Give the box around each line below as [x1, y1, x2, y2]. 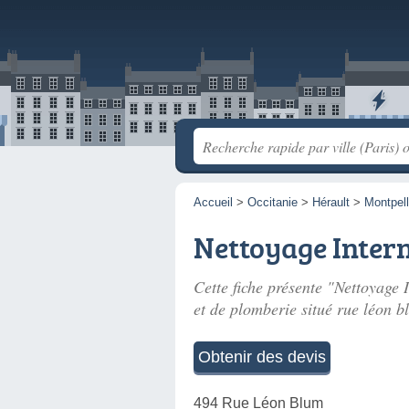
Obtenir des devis [198, 348, 326, 366]
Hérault [312, 195, 350, 209]
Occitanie [247, 195, 298, 209]
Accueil [194, 195, 233, 209]
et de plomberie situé [194, 298, 337, 320]
